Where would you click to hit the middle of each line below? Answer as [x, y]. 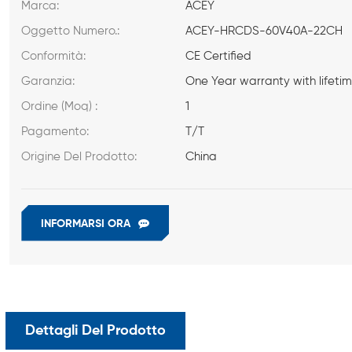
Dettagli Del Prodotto [96, 330]
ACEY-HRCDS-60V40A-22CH [264, 31]
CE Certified [219, 56]
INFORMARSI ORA [86, 224]
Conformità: [54, 56]
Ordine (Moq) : [60, 106]
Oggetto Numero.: [71, 31]
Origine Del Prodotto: [79, 156]
